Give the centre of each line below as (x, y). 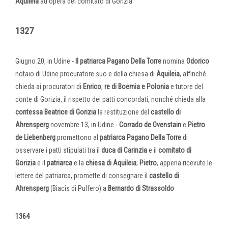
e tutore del (186, 86)
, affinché (193, 74)
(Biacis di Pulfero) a (78, 188)
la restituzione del (123, 112)
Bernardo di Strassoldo (140, 188)
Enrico (92, 86)
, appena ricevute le (184, 163)
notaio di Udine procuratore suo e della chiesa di (86, 74)
